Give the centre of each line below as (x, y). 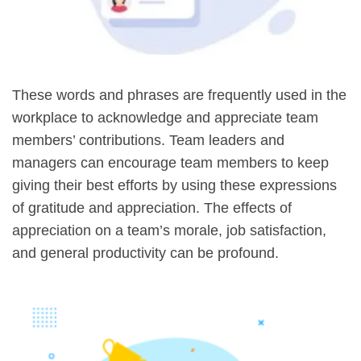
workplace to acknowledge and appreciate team (165, 118)
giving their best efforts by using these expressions (174, 185)
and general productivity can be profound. (145, 253)
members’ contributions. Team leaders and (148, 140)
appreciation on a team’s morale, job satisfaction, (169, 230)
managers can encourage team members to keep (170, 163)
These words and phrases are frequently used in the (179, 95)
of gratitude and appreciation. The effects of (152, 208)
